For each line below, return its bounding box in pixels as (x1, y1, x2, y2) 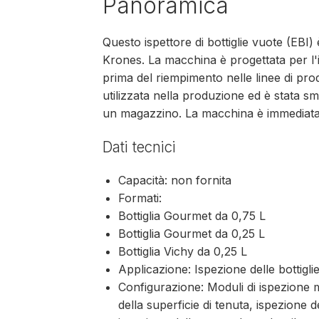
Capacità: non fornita (118, 173, 232, 188)
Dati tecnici (103, 137, 176, 156)
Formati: (118, 191, 162, 206)
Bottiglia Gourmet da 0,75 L (118, 209, 266, 224)
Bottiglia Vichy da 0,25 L (118, 244, 248, 259)
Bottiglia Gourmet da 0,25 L (118, 226, 266, 241)
